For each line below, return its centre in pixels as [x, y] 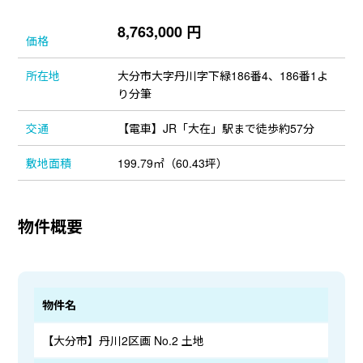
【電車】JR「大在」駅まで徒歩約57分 [216, 128]
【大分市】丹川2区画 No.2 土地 [124, 340]
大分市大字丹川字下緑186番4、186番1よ [223, 75]
